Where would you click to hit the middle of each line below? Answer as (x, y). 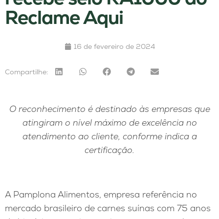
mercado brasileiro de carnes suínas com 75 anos (108, 208)
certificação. (109, 150)
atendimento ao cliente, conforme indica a (109, 136)
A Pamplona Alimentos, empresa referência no (101, 195)
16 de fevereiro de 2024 (114, 47)
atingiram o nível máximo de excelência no (109, 123)
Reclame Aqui (64, 18)
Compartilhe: (26, 72)
